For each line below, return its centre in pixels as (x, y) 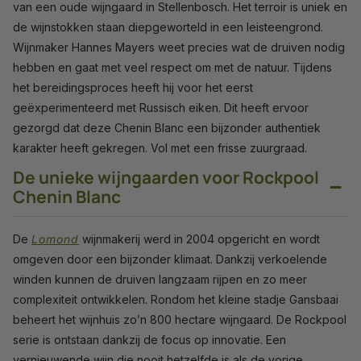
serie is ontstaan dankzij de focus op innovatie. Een (149, 339)
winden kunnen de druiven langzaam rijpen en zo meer (160, 279)
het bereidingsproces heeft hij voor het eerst (133, 87)
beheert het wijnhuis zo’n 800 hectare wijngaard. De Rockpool (180, 319)
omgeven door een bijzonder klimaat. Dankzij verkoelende (170, 259)
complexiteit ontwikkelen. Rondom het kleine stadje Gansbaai (176, 299)
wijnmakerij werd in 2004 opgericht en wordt (199, 239)
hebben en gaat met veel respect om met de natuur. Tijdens (172, 67)
